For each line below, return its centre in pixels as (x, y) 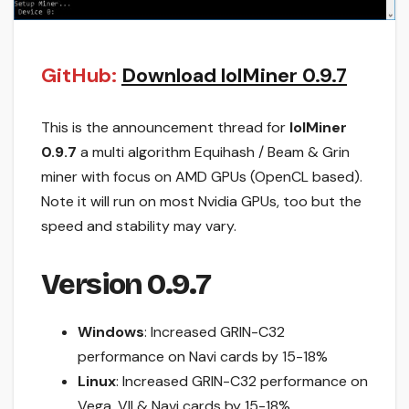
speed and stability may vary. (139, 225)
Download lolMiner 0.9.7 (234, 75)
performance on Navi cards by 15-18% (203, 356)
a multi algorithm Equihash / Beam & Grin (213, 152)
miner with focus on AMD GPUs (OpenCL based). (202, 176)
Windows (111, 331)
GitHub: (79, 75)
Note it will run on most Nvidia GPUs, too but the (201, 201)
